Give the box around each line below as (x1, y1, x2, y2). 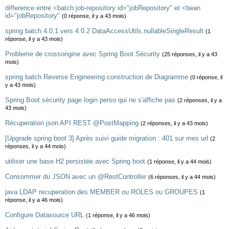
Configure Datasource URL (5, 211, 84, 219)
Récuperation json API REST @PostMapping (5, 119, 139, 127)
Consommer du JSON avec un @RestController (5, 173, 146, 180)
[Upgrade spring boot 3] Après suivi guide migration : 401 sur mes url (5, 134, 208, 142)
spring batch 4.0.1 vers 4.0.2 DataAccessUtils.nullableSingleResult (5, 27, 203, 35)
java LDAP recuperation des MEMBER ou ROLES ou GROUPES (5, 188, 198, 196)
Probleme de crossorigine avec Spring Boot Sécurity (5, 50, 160, 58)
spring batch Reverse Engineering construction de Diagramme (5, 73, 188, 81)
